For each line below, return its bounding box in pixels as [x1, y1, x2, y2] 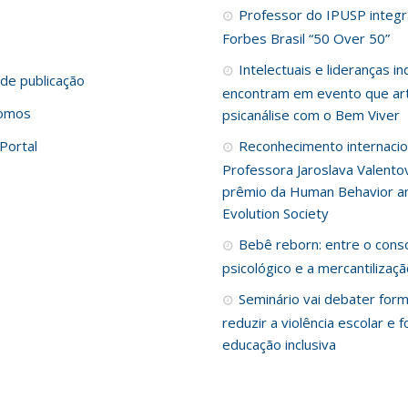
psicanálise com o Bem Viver [221, 106, 400, 125]
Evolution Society [221, 204, 329, 223]
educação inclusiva [221, 335, 336, 354]
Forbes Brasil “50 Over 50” [221, 29, 390, 48]
